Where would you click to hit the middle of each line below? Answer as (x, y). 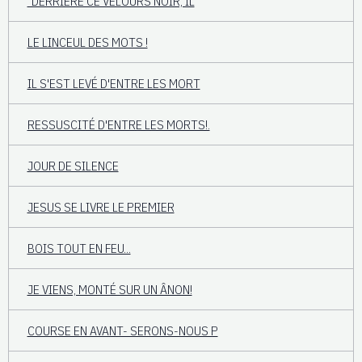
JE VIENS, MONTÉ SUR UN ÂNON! (109, 289)
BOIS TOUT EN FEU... (79, 248)
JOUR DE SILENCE (73, 165)
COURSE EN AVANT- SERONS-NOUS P (122, 330)
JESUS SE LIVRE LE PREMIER (101, 206)
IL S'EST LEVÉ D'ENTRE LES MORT (114, 83)
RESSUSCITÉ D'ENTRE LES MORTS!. (118, 124)
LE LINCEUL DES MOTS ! (87, 42)
